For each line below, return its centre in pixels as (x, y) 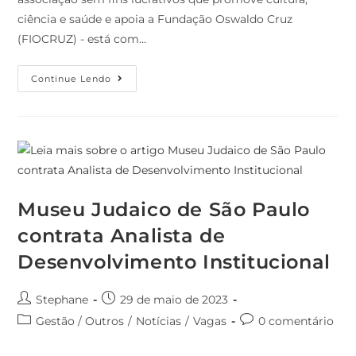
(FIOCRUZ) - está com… (82, 39)
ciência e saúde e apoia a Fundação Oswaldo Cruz (155, 19)
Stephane (62, 300)
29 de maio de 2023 (174, 300)
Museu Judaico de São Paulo (164, 210)
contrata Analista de (122, 236)
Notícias (159, 321)
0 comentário (296, 321)
